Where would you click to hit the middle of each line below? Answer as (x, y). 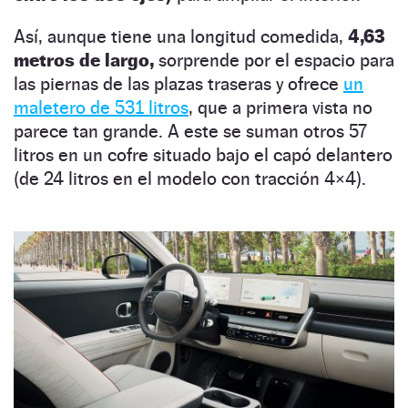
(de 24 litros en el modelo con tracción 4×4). (190, 178)
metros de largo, (84, 60)
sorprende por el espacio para (274, 60)
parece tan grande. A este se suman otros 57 (190, 131)
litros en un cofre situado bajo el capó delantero (203, 154)
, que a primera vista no (280, 107)
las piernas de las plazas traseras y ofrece (178, 83)
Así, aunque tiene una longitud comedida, (181, 36)
